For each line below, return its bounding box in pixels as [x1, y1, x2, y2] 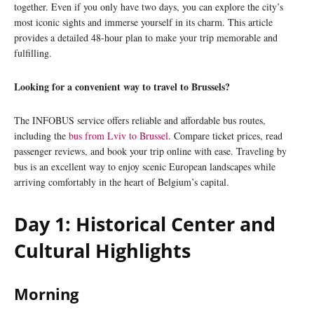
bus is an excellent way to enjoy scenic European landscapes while [14, 160, 275, 174]
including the [14, 129, 69, 143]
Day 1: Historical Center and [14, 211, 275, 238]
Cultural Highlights [14, 238, 191, 264]
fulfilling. [14, 46, 52, 60]
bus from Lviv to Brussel [69, 129, 168, 143]
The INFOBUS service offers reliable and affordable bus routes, [14, 114, 266, 128]
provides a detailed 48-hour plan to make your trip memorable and [14, 31, 278, 45]
